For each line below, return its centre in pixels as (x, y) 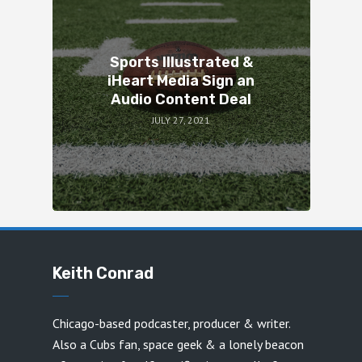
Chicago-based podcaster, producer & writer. (171, 323)
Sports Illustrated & (181, 62)
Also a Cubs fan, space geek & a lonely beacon (178, 344)
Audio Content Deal (181, 99)
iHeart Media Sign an (181, 80)
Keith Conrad (103, 273)
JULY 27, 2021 (181, 120)
